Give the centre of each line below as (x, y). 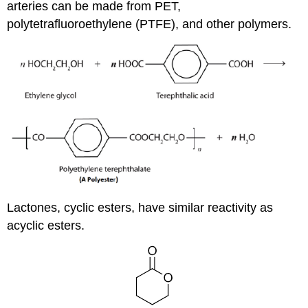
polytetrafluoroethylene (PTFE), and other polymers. (150, 24)
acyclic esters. (46, 226)
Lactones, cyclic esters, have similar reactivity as (140, 208)
